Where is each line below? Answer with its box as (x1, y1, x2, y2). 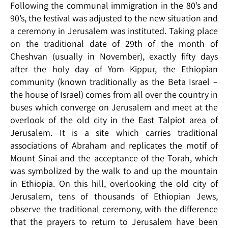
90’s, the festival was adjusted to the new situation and (10, 12, 218, 24)
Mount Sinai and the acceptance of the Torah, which (10, 152, 218, 164)
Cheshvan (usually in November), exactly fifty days (10, 50, 218, 63)
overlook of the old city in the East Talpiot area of (10, 114, 218, 126)
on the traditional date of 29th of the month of (10, 38, 218, 50)
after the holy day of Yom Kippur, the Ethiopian (10, 63, 218, 75)
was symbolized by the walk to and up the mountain (10, 165, 218, 177)
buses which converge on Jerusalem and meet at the (10, 101, 218, 113)
